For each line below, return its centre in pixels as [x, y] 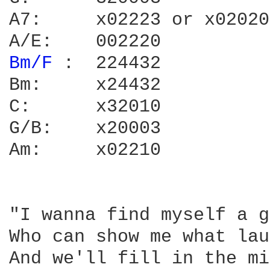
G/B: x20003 [31, 128]
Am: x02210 [25, 150]
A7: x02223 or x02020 [25, 20]
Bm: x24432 [25, 85]
